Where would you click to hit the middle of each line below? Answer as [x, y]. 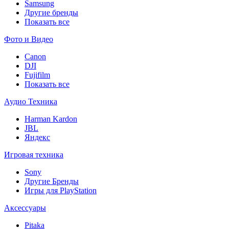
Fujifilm [37, 75]
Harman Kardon [51, 119]
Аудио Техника [31, 101]
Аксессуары [25, 208]
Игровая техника [34, 155]
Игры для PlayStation [61, 190]
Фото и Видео [29, 39]
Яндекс [37, 137]
